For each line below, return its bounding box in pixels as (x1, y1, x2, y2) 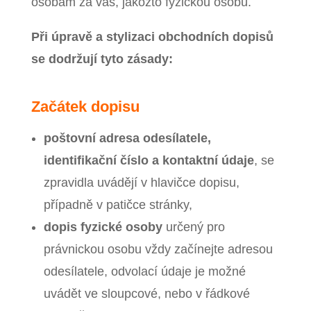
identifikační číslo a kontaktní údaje (43, 153, 254, 168)
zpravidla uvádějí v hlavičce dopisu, (43, 176, 239, 190)
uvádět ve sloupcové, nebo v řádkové (43, 287, 250, 301)
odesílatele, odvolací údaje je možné (43, 264, 246, 279)
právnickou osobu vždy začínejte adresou (43, 242, 273, 257)
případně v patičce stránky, (43, 198, 192, 212)
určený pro (162, 220, 225, 235)
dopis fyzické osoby (43, 220, 162, 235)
